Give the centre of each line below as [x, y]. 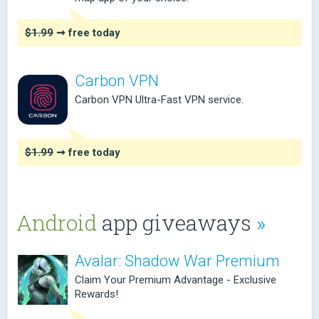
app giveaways [177, 223]
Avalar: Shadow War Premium [177, 261]
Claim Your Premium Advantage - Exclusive [176, 280]
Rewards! [96, 294]
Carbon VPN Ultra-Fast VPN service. [159, 100]
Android [57, 223]
